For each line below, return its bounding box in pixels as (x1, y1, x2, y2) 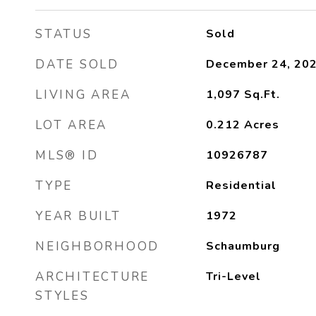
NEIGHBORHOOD (35, 238, 159, 255)
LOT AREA (35, 117, 107, 133)
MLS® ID (35, 147, 99, 164)
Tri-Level (205, 269, 261, 284)
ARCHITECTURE (35, 269, 150, 285)
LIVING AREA (35, 87, 131, 103)
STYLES (35, 288, 90, 304)
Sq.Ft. (243, 87, 280, 102)
